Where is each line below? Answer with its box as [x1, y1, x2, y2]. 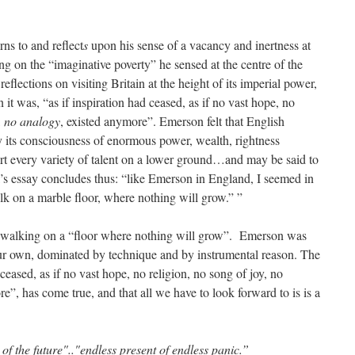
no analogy [4, 113, 60, 129]
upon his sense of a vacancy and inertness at [88, 36, 311, 53]
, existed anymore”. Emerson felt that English [60, 113, 284, 129]
